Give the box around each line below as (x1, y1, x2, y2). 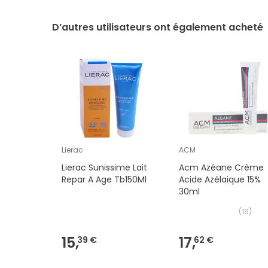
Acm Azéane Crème (179, 162, 264, 174)
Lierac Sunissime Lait (62, 162, 147, 174)
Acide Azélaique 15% (179, 173, 261, 186)
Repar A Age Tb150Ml (62, 173, 147, 186)
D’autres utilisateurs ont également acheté (52, 20, 263, 35)
